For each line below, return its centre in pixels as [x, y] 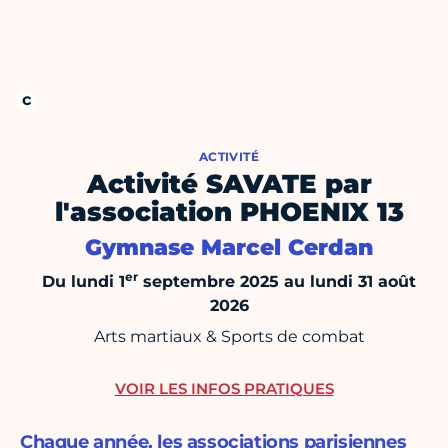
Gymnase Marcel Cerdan [229, 248]
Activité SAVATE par [229, 184]
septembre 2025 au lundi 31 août [277, 282]
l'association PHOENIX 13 [229, 212]
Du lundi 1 [83, 282]
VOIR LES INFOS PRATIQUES [224, 389]
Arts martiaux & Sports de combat [229, 337]
